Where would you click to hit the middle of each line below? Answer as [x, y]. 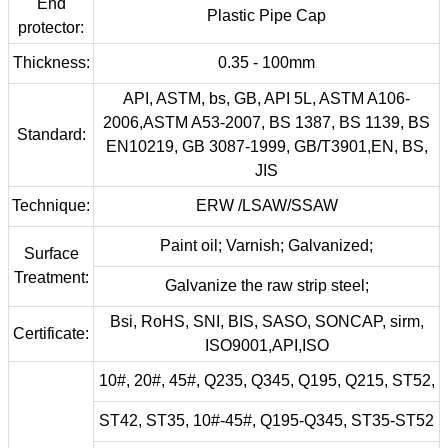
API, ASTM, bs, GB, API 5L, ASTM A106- [266, 98]
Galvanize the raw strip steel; [266, 285]
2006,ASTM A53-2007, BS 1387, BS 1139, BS [266, 122]
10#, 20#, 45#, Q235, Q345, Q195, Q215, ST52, [266, 380]
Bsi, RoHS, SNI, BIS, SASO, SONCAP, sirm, [266, 321]
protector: [51, 27]
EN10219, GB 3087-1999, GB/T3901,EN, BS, [266, 146]
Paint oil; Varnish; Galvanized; [266, 245]
